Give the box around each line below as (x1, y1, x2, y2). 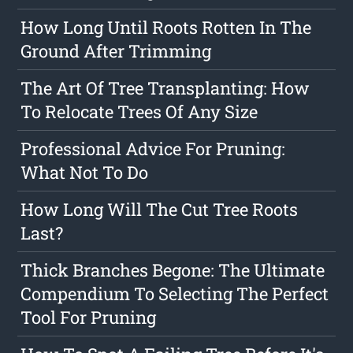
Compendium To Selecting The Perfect (20, 282, 329, 306)
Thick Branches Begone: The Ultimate (20, 258, 325, 282)
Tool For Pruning (20, 306, 157, 329)
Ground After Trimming (20, 39, 212, 63)
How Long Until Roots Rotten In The (20, 16, 312, 39)
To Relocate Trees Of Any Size (20, 100, 258, 124)
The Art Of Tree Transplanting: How (20, 76, 310, 100)
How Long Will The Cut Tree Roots (20, 198, 299, 221)
